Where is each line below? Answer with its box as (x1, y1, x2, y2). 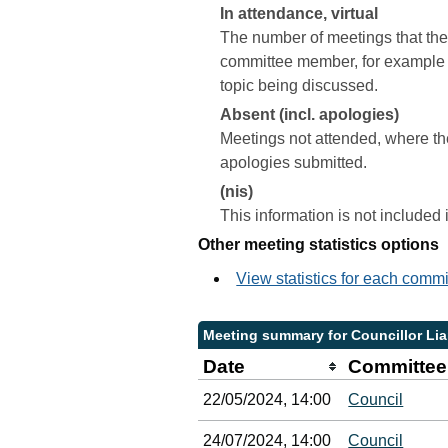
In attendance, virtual (220, 5, 379, 22)
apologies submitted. (220, 154, 368, 171)
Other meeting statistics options (198, 236, 440, 253)
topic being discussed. (220, 77, 379, 94)
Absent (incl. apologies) (220, 106, 400, 123)
